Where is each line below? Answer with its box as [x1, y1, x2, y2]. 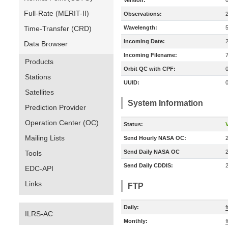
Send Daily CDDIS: [124, 162, 173, 168]
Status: [124, 121, 143, 127]
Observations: [124, 11, 162, 17]
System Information [128, 99, 203, 107]
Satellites [25, 88, 54, 96]
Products [25, 58, 53, 66]
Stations [25, 73, 51, 81]
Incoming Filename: [124, 52, 177, 58]
